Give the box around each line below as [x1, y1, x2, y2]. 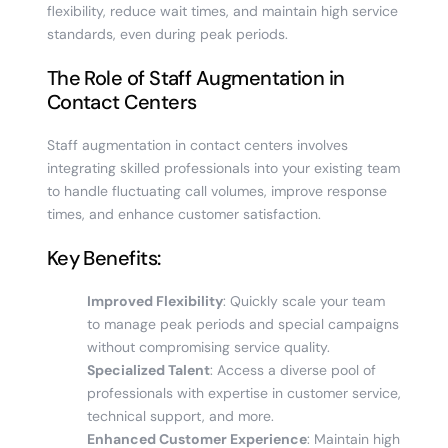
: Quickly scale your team [222, 291, 385, 310]
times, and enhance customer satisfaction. [46, 204, 321, 223]
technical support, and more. [86, 406, 274, 425]
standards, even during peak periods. [46, 24, 288, 43]
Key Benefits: [46, 244, 161, 271]
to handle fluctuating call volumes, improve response [46, 181, 387, 200]
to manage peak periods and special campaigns [86, 314, 399, 333]
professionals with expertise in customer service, [86, 383, 401, 402]
